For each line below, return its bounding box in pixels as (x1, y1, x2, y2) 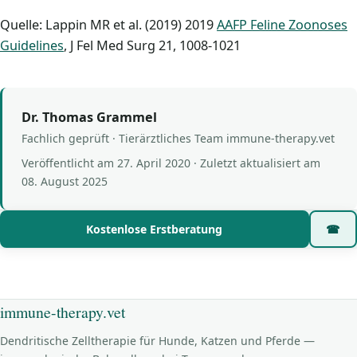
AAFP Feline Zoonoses (217, 16, 347, 33)
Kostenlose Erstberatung (86, 222, 223, 237)
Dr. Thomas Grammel (22, 108, 157, 126)
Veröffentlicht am (22, 155, 117, 171)
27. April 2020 (117, 155, 190, 171)
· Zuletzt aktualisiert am (190, 155, 320, 171)
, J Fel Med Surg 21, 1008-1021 (64, 37, 241, 54)
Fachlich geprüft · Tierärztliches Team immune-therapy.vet (22, 131, 335, 147)
